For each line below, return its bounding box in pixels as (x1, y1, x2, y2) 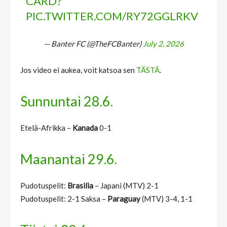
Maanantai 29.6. (20, 150, 117, 167)
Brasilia (67, 180, 93, 190)
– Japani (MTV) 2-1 (93, 180, 159, 190)
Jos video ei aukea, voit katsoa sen (20, 65, 136, 74)
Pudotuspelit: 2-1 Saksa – (20, 194, 107, 203)
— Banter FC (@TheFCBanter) (43, 39, 143, 48)
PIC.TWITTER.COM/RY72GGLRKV (26, 9, 199, 23)
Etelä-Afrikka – (20, 123, 72, 132)
